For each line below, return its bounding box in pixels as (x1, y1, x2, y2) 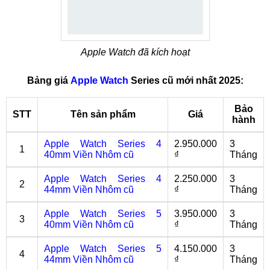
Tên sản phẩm (70, 109, 136, 119)
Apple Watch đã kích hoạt (80, 47, 190, 57)
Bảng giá (27, 75, 71, 86)
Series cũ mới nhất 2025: (128, 75, 243, 86)
